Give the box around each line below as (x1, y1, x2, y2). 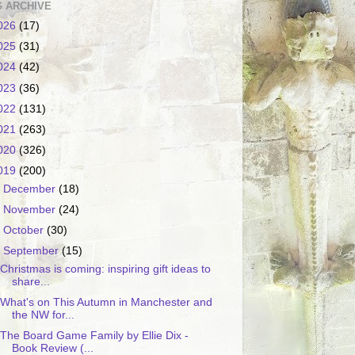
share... (11, 275, 50, 288)
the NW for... (11, 309, 74, 321)
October (3, 224, 48, 236)
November (3, 203, 59, 216)
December (3, 182, 59, 195)
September (3, 245, 63, 258)
